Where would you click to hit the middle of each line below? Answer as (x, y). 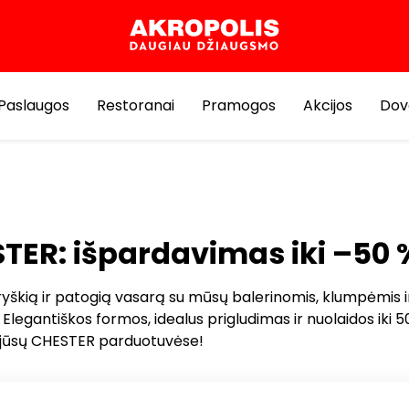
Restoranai (136, 105)
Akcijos (328, 105)
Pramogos (239, 105)
